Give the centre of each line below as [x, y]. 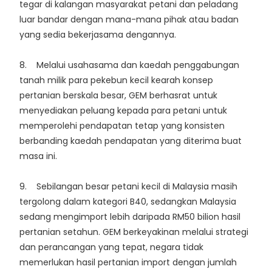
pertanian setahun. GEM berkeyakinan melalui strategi [134, 232]
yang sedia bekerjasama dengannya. [98, 35]
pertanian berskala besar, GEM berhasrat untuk [118, 96]
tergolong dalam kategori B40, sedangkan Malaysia [128, 202]
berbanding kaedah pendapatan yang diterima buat [131, 141]
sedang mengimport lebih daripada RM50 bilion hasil [130, 217]
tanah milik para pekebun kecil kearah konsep [116, 80]
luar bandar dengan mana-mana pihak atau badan [129, 20]
